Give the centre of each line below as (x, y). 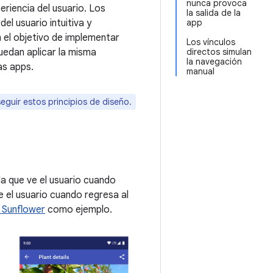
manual (200, 71)
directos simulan (219, 52)
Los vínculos (211, 42)
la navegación (214, 62)
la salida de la (214, 13)
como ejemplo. (79, 210)
